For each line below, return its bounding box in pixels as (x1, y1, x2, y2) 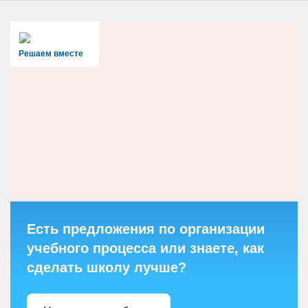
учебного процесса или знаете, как (27, 240, 264, 256)
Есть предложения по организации (27, 221, 265, 236)
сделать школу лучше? (27, 259, 186, 275)
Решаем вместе (19, 48, 83, 58)
